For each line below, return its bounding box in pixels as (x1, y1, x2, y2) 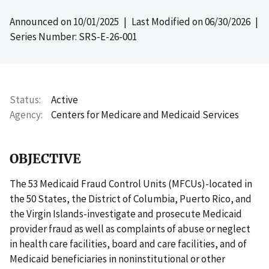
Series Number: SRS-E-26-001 (10, 29, 137, 43)
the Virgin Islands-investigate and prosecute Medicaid (10, 207, 242, 220)
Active (51, 92, 79, 106)
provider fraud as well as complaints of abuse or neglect (10, 222, 250, 235)
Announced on (10, 14, 73, 28)
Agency (10, 107, 41, 121)
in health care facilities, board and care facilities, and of (10, 237, 247, 250)
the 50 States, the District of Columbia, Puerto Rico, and (10, 192, 252, 205)
